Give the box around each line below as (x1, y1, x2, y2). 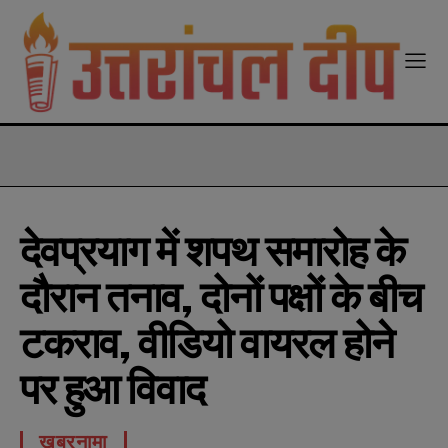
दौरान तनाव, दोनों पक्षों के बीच (20, 271, 422, 322)
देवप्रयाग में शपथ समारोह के (20, 225, 405, 276)
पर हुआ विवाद (20, 363, 205, 414)
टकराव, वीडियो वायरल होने (20, 317, 394, 368)
